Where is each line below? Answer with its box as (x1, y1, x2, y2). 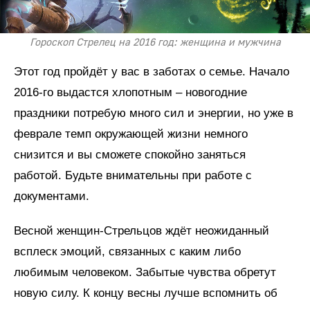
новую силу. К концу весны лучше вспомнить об (14, 286, 277, 300)
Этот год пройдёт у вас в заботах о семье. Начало (14, 64, 289, 78)
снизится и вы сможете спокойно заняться (14, 147, 246, 161)
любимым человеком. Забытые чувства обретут (14, 265, 276, 279)
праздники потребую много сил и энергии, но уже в (14, 106, 293, 120)
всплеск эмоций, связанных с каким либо (14, 244, 241, 258)
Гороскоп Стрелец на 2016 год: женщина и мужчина (29, 35, 281, 49)
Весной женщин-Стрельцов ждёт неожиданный (14, 224, 269, 237)
